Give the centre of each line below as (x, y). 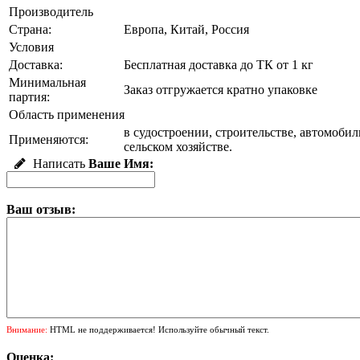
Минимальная (47, 83)
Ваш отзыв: (41, 210)
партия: (29, 97)
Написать (57, 164)
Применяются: (49, 140)
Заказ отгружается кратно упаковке (221, 90)
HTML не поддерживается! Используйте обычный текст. (158, 330)
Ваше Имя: (121, 164)
